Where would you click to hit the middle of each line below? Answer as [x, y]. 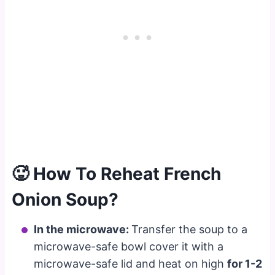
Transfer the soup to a [190, 229]
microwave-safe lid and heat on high [131, 263]
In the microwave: [83, 229]
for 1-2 [245, 263]
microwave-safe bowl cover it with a [129, 246]
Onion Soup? [65, 199]
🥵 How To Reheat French [117, 173]
